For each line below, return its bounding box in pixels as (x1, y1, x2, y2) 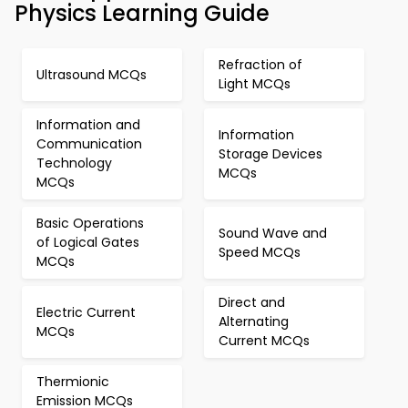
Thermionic (36, 372, 109, 391)
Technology (36, 154, 112, 172)
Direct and (219, 293, 285, 311)
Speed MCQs (219, 242, 301, 261)
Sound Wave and (219, 223, 327, 242)
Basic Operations (36, 214, 144, 232)
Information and (36, 116, 140, 134)
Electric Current (36, 302, 136, 321)
